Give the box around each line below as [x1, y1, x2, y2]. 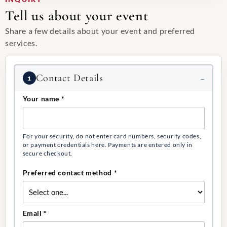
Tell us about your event [5, 7, 148, 24]
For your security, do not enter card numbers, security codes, [22, 132, 202, 140]
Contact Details [35, 71, 103, 84]
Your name [22, 94, 61, 103]
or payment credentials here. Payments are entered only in [22, 140, 193, 148]
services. [5, 38, 37, 48]
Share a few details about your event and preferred [5, 26, 196, 36]
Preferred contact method [22, 168, 114, 177]
